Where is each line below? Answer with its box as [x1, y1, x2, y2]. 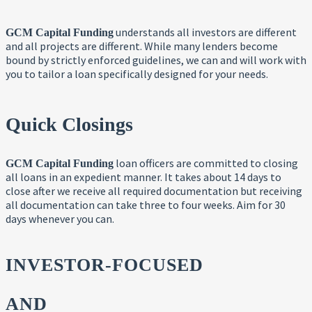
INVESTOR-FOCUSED [6, 254, 203, 275]
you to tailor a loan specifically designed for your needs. [6, 66, 270, 81]
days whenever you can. [6, 211, 114, 226]
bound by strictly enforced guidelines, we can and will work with [6, 52, 306, 67]
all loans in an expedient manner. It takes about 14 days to [6, 169, 281, 184]
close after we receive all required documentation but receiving [6, 183, 302, 198]
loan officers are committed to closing [114, 155, 298, 170]
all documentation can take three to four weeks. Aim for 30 [6, 197, 286, 212]
